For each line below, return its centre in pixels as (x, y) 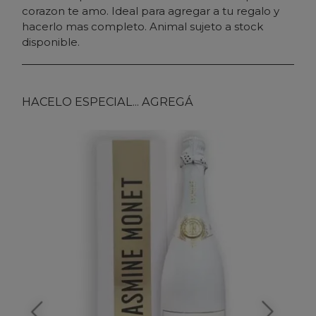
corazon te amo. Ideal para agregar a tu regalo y (151, 11)
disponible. (51, 42)
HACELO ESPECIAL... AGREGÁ (108, 101)
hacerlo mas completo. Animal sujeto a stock (142, 26)
